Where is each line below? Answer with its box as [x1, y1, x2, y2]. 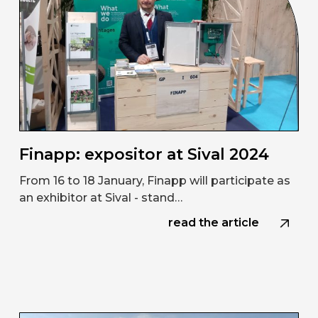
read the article [168, 216, 260, 230]
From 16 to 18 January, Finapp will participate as [18, 174, 290, 188]
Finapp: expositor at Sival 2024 [18, 145, 269, 165]
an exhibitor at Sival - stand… [18, 191, 182, 205]
